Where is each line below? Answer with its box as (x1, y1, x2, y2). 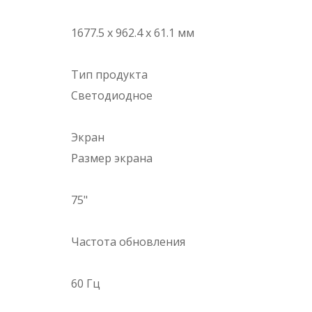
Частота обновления (71, 234, 185, 250)
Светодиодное (71, 88, 153, 104)
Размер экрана (71, 150, 153, 166)
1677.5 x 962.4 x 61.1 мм (71, 25, 194, 41)
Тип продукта (71, 67, 148, 83)
